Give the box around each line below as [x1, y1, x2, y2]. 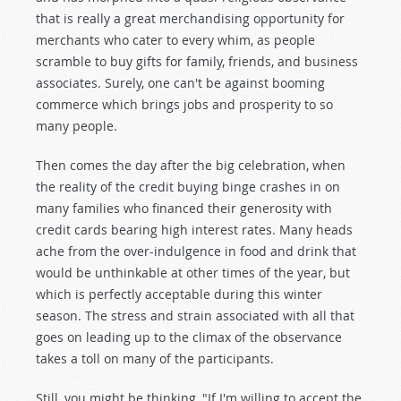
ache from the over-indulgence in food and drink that [36, 243, 356, 260]
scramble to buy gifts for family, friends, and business [36, 53, 358, 70]
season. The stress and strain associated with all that [36, 307, 354, 324]
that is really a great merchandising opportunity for [36, 10, 345, 27]
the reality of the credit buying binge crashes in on [36, 178, 340, 195]
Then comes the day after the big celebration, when [36, 157, 346, 174]
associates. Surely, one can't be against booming [36, 74, 325, 91]
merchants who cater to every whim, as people [36, 31, 315, 48]
